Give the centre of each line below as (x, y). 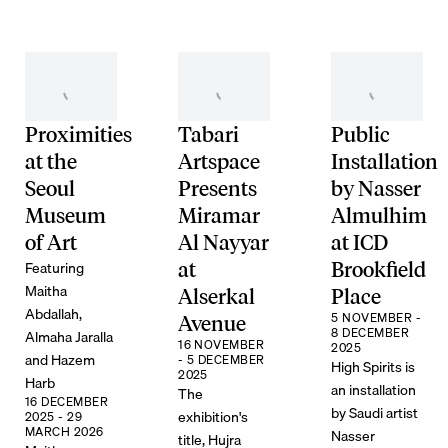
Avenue (212, 323)
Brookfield (379, 269)
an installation (374, 389)
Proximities (78, 134)
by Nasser (376, 188)
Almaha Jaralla (68, 336)
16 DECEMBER (66, 401)
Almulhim (379, 215)
